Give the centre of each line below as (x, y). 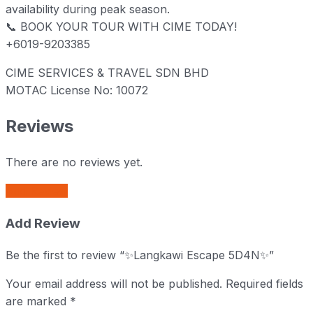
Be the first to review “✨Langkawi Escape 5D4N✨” (140, 255)
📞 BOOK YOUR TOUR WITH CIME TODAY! (121, 27)
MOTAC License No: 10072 (77, 90)
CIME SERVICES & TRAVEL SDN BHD (107, 73)
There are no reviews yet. (74, 162)
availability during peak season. (88, 9)
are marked (38, 301)
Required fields (264, 283)
